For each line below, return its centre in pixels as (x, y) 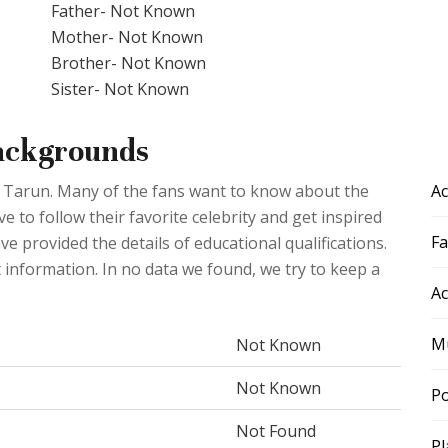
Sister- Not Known (120, 88)
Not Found (276, 430)
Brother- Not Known (128, 62)
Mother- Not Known (127, 36)
